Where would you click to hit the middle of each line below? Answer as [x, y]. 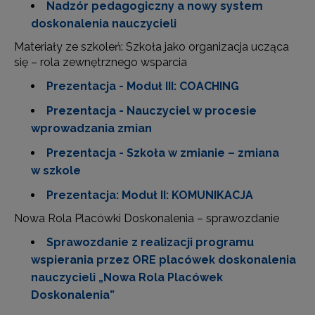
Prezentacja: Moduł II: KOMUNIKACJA [150, 195]
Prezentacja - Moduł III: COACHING [143, 86]
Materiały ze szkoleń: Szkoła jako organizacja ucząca [152, 47]
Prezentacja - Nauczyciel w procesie [152, 111]
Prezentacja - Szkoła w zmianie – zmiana [163, 153]
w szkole [56, 171]
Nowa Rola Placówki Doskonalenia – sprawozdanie [147, 218]
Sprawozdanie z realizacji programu [150, 242]
